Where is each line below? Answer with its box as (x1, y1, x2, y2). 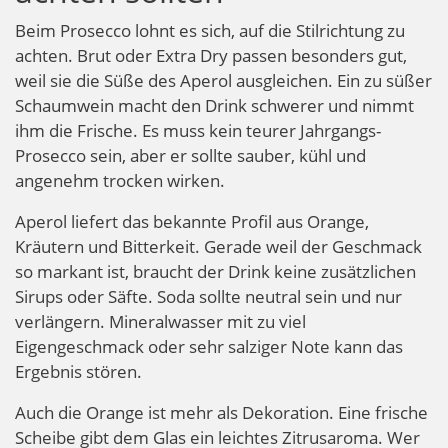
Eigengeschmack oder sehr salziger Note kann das (15, 334, 403, 358)
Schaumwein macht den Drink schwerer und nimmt (15, 93, 414, 117)
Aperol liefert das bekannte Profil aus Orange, (15, 209, 369, 233)
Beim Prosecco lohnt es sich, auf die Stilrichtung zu (15, 18, 405, 42)
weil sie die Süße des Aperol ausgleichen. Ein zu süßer (15, 68, 432, 92)
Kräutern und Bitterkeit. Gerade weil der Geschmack (15, 234, 422, 258)
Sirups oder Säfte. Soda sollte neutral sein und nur (15, 284, 402, 308)
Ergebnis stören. (15, 359, 142, 383)
